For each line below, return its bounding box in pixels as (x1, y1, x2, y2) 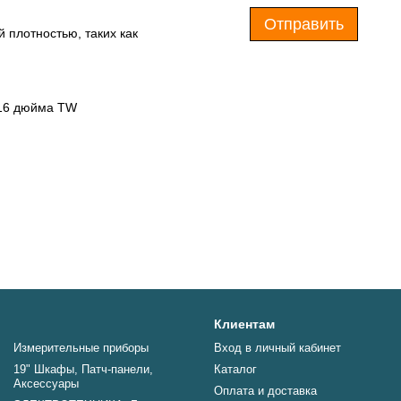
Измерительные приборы (13, 341, 149, 354)
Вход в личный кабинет (214, 341, 341, 354)
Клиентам (214, 317, 275, 331)
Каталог (214, 363, 257, 376)
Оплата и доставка (214, 384, 317, 397)
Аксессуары (13, 377, 79, 390)
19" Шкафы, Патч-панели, (13, 363, 153, 376)
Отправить (264, 15, 344, 33)
